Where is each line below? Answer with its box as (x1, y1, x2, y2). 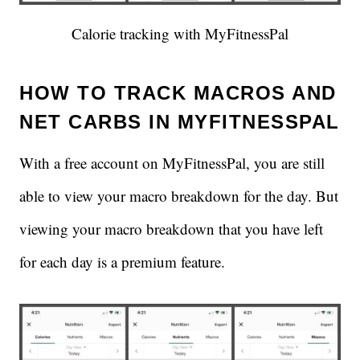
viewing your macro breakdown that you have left (19, 219, 323, 239)
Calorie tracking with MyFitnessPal (72, 23, 288, 44)
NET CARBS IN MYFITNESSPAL (19, 111, 340, 133)
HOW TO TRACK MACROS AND (19, 82, 337, 104)
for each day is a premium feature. (19, 252, 225, 272)
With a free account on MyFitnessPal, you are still (19, 153, 325, 174)
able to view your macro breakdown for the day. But (19, 186, 338, 207)
